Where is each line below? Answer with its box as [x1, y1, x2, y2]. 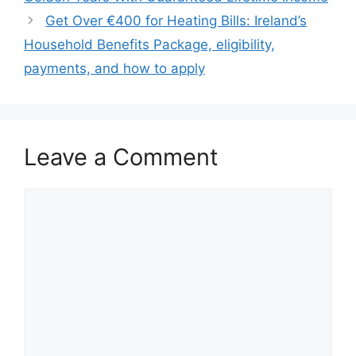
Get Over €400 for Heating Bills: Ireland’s [45, 12, 308, 29]
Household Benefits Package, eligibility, [24, 36, 275, 52]
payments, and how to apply [24, 60, 205, 76]
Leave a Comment [24, 142, 219, 171]
